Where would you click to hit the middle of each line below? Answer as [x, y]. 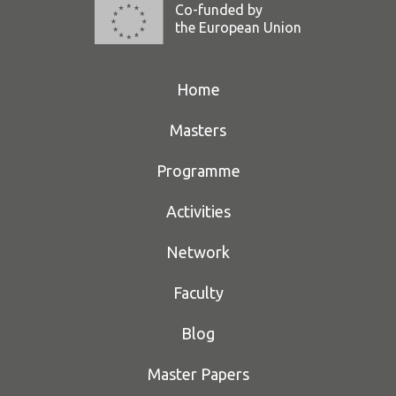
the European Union [239, 27]
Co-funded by [219, 10]
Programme [198, 170]
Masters [198, 129]
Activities [198, 211]
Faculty [198, 292]
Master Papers [198, 373]
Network [198, 251]
